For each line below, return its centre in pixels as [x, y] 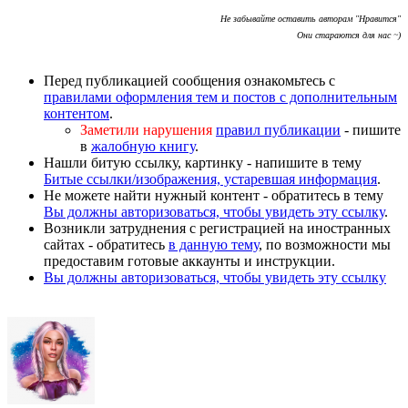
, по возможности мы [325, 245]
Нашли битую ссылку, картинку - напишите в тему [203, 163]
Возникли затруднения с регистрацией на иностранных [217, 229]
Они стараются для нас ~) [349, 36]
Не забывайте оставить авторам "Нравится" [311, 19]
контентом [76, 114]
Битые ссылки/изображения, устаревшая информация [210, 179]
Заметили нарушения [146, 130]
